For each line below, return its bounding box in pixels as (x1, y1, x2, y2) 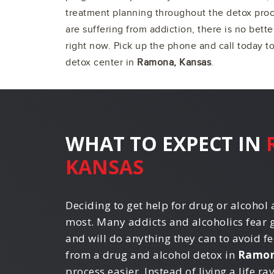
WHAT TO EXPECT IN (65, 130, 266, 157)
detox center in (65, 57, 137, 68)
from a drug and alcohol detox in (65, 248, 238, 262)
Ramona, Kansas (137, 57, 211, 68)
